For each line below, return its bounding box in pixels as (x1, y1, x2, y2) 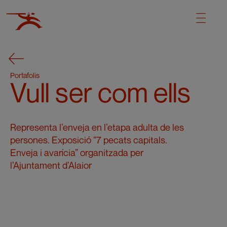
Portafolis (10, 71, 40, 80)
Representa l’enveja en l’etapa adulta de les (10, 122, 184, 133)
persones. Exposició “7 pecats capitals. (10, 134, 168, 145)
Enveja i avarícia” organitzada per (10, 147, 144, 158)
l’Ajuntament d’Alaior (10, 160, 92, 171)
